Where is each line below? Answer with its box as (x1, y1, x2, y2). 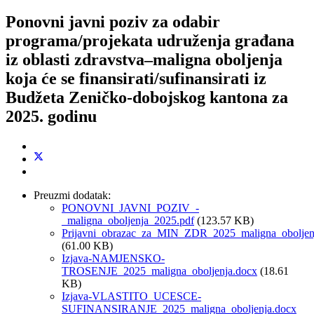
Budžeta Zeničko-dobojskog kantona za (6, 88, 288, 107)
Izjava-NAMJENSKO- (62, 252, 165, 264)
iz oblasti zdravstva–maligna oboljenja (6, 50, 282, 69)
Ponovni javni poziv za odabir (6, 12, 220, 31)
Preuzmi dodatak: (34, 189, 111, 201)
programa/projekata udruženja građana (6, 31, 294, 50)
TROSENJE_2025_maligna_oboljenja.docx (62, 264, 257, 277)
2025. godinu (6, 107, 97, 125)
